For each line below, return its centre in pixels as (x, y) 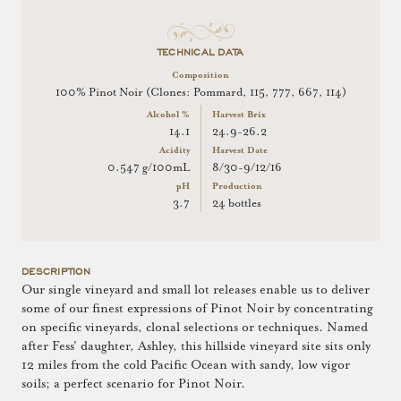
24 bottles (236, 203)
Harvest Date (239, 150)
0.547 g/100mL (148, 167)
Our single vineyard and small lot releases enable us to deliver (196, 290)
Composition (200, 75)
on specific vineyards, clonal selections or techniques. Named (195, 327)
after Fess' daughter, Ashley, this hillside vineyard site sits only (196, 346)
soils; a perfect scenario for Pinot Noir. (133, 384)
